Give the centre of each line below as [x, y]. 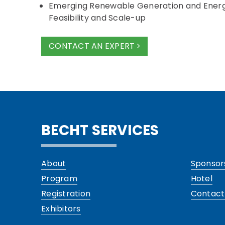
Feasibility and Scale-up [97, 18]
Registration [66, 194]
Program [59, 179]
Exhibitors [61, 209]
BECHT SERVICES [100, 130]
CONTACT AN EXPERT [93, 46]
